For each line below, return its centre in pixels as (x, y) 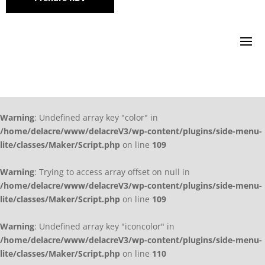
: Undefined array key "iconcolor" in (104, 227)
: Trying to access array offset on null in (112, 172)
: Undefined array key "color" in (96, 118)
